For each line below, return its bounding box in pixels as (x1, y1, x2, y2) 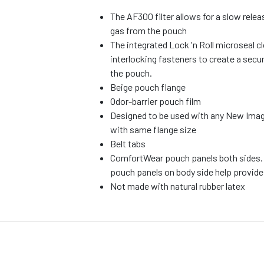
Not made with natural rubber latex (110, 180, 246, 192)
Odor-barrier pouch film (110, 95, 202, 107)
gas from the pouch (110, 25, 187, 37)
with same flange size (110, 124, 197, 136)
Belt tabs (110, 138, 146, 150)
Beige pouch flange (110, 81, 186, 93)
